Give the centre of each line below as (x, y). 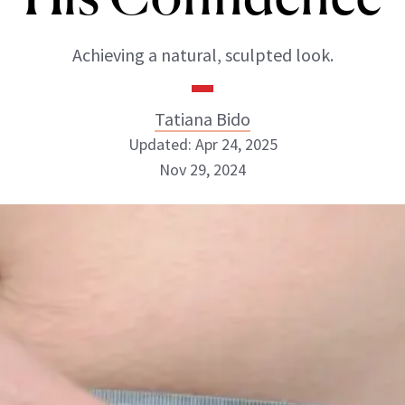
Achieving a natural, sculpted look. (202, 55)
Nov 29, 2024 (202, 170)
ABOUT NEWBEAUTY (106, 391)
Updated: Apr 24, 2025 (202, 144)
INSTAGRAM (186, 281)
